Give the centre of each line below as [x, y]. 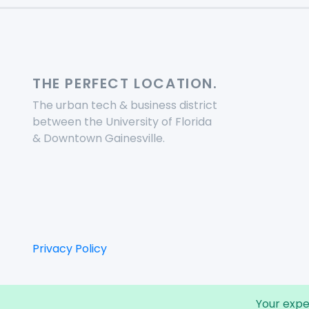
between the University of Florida [122, 122]
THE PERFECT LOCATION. [125, 84]
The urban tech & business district [125, 106]
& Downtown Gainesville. [99, 139]
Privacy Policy [70, 249]
